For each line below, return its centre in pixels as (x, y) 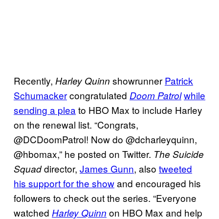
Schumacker (40, 95)
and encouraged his (158, 183)
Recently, (33, 80)
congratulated (98, 95)
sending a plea (45, 109)
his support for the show (64, 183)
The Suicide (179, 154)
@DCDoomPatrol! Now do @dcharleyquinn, (105, 139)
